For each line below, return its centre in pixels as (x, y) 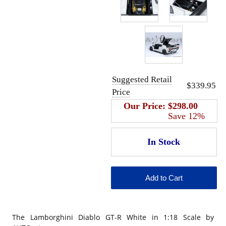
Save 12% (186, 116)
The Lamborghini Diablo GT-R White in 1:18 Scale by (113, 217)
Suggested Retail (142, 80)
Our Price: (146, 106)
